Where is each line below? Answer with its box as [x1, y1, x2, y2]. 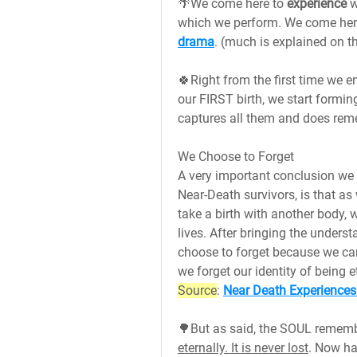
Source [178, 283, 217, 298]
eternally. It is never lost [178, 340, 308, 355]
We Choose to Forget [178, 149, 294, 164]
